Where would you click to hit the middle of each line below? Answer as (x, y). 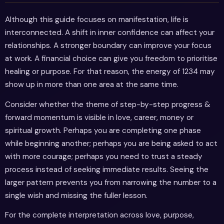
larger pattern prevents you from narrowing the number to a (111, 182)
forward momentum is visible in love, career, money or (99, 117)
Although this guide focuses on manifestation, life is (97, 20)
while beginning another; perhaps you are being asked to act (111, 143)
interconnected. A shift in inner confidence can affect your (110, 33)
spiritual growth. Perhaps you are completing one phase (103, 130)
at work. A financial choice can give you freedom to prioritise (111, 59)
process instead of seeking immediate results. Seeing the (107, 169)
